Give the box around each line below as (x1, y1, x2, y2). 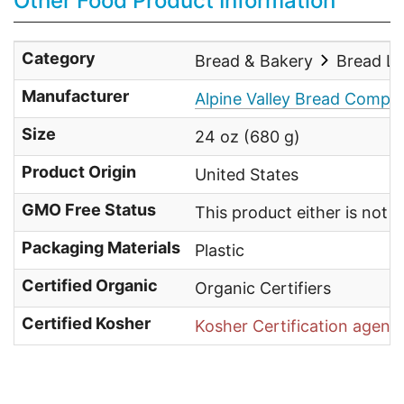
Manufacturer (22, 87, 129, 106)
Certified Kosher (22, 314, 151, 334)
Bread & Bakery (195, 51, 317, 71)
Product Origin (22, 162, 136, 182)
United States (195, 165, 298, 185)
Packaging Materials (22, 238, 180, 258)
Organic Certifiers (195, 279, 331, 298)
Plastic (195, 241, 244, 261)
